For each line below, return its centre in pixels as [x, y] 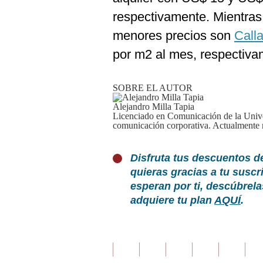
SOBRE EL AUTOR [153, 88]
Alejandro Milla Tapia [154, 107]
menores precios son [173, 36]
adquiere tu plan [172, 200]
